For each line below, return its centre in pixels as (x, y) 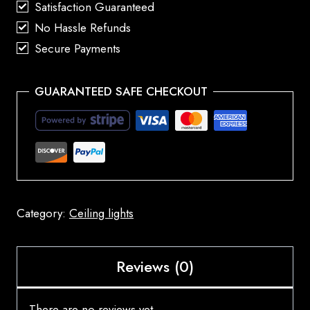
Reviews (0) (155, 267)
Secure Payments (76, 48)
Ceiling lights (101, 213)
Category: (43, 213)
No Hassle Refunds (81, 27)
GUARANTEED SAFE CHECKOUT (121, 91)
